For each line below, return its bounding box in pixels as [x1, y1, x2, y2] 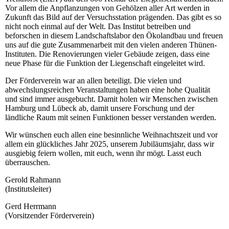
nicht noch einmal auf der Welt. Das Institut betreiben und [5, 21, 191, 31]
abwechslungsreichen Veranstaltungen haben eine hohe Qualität [5, 85, 210, 94]
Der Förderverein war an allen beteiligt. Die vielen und [5, 76, 181, 85]
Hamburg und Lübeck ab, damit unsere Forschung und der [5, 103, 194, 112]
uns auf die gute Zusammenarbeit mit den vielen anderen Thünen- [5, 40, 217, 49]
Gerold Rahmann [5, 175, 61, 184]
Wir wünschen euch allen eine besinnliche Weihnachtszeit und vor [5, 130, 218, 139]
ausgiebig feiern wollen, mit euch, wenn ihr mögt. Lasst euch [5, 148, 201, 157]
